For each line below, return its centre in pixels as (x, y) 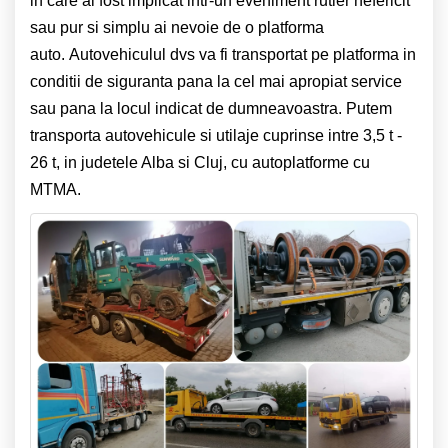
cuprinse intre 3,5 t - (332, 136)
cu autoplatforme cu (300, 163)
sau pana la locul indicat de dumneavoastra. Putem (211, 109)
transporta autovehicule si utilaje (146, 136)
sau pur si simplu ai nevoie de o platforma (177, 28)
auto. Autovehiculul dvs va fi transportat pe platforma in (223, 55)
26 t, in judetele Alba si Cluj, (130, 163)
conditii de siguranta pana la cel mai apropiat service (216, 82)
